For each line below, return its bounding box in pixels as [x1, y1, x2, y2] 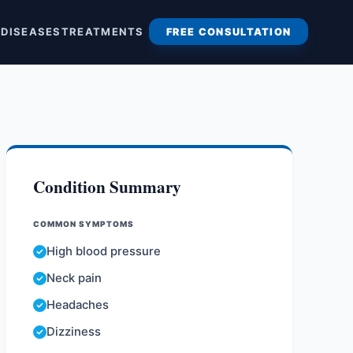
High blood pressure [46, 244, 162, 259]
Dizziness [46, 324, 102, 339]
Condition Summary [33, 173, 182, 199]
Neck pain [46, 271, 102, 285]
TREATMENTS [61, 25, 144, 39]
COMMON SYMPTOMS [33, 219, 135, 229]
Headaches [46, 297, 110, 312]
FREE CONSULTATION [165, 25, 292, 38]
